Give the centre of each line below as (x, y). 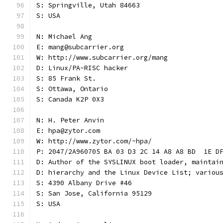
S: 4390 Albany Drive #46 (84, 183)
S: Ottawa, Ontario (72, 89)
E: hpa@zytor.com (68, 131)
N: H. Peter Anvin (70, 120)
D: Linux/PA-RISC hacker (82, 68)
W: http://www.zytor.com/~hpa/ (94, 141)
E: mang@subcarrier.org (80, 47)
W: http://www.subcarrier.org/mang (102, 57)
